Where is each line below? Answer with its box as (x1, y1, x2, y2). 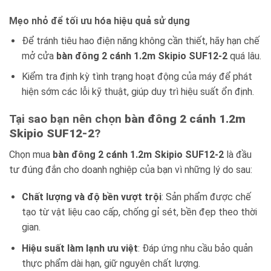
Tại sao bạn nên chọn (9, 112, 125, 126)
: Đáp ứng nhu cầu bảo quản (137, 243, 253, 255)
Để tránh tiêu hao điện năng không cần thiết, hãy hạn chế (21, 34, 260, 47)
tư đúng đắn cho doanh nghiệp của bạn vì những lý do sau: (9, 163, 252, 175)
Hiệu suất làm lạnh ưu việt (21, 243, 138, 255)
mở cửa (21, 50, 56, 62)
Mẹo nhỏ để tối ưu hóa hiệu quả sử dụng (9, 15, 190, 27)
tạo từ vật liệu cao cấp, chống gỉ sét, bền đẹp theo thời (21, 206, 257, 218)
